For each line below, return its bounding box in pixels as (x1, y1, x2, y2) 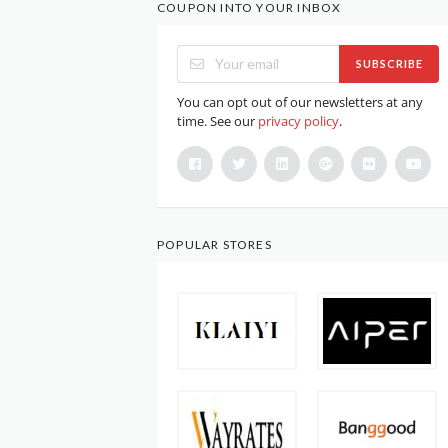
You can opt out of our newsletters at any (177, 92, 423, 111)
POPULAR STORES (157, 236, 272, 252)
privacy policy (258, 111, 339, 130)
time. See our (177, 111, 258, 130)
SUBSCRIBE (355, 57, 423, 71)
